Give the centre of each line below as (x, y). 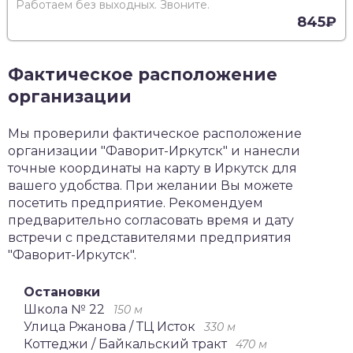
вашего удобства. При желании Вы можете (150, 186)
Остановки (62, 292)
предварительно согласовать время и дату (151, 221)
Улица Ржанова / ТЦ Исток (110, 327)
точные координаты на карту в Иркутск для (152, 169)
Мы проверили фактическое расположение (155, 134)
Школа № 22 (64, 310)
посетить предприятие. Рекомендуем (136, 203)
